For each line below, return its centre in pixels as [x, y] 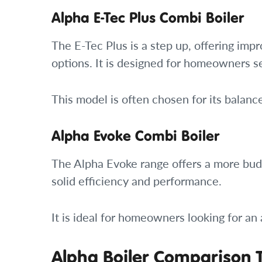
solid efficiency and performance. [137, 181]
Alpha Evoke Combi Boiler [135, 136]
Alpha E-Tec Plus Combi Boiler [148, 18]
